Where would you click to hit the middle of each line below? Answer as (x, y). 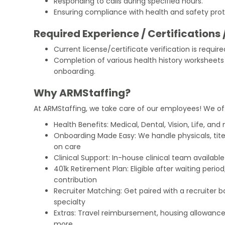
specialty (70, 202)
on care (68, 146)
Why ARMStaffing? (82, 93)
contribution (76, 180)
